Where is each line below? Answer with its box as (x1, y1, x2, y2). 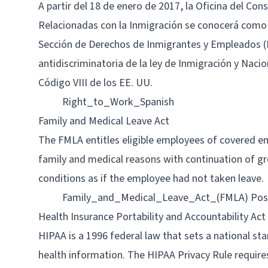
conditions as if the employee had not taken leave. (38, 171, 264, 186)
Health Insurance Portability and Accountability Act (38, 209, 266, 224)
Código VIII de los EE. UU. (38, 75, 153, 90)
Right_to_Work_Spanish (62, 95, 174, 109)
